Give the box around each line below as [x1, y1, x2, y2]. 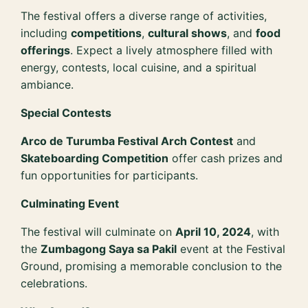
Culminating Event [21, 196, 120, 210]
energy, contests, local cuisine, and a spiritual [21, 60, 257, 74]
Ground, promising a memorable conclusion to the [21, 258, 283, 273]
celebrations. [21, 276, 88, 290]
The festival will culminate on [21, 224, 176, 239]
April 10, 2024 [175, 224, 252, 239]
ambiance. [21, 77, 74, 91]
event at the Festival [177, 241, 286, 256]
